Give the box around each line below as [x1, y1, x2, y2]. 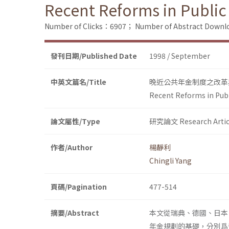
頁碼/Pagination [51, 181, 107, 192]
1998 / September [149, 51, 210, 61]
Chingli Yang [149, 155, 192, 166]
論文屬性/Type [51, 116, 100, 127]
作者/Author [51, 142, 93, 153]
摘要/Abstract [51, 208, 99, 218]
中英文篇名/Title [51, 77, 106, 87]
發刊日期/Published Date [51, 51, 137, 61]
